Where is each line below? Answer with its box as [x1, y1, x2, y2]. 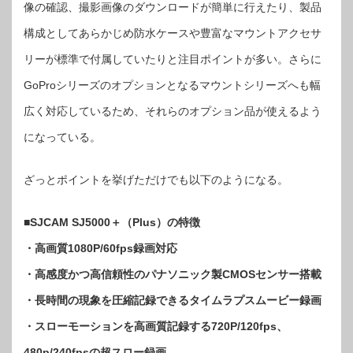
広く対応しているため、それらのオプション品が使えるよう [24, 105, 321, 117]
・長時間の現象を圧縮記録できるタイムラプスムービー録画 [24, 294, 321, 307]
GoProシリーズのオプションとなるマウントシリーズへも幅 [24, 79, 321, 91]
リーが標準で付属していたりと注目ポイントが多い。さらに [24, 53, 321, 65]
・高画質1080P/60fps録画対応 [24, 242, 177, 255]
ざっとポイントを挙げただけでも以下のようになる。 [24, 173, 288, 186]
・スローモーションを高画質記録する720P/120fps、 [24, 320, 288, 333]
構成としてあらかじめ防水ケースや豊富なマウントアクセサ [24, 27, 321, 39]
